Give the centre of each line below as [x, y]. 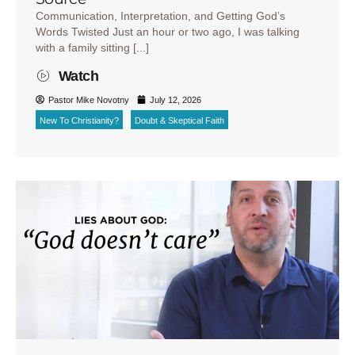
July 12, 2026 [176, 99]
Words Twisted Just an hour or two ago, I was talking [168, 32]
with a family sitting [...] [92, 48]
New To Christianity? [79, 120]
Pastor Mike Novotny [89, 99]
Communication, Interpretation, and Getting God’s [160, 16]
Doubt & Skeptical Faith [179, 120]
